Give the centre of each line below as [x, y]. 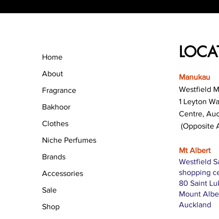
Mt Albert [195, 150]
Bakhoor [56, 107]
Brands [54, 156]
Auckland [196, 204]
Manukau [195, 77]
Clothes [55, 123]
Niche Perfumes [69, 140]
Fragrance [59, 90]
